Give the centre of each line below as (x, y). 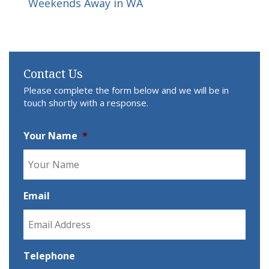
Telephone (49, 255)
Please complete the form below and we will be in (126, 90)
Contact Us (53, 73)
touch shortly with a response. (86, 102)
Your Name (50, 135)
